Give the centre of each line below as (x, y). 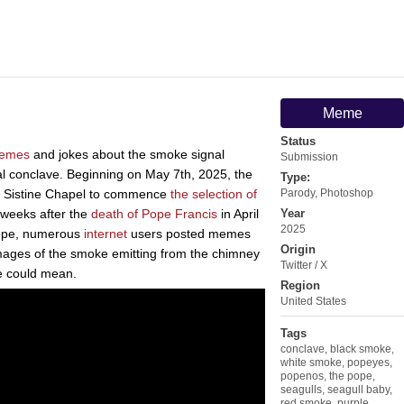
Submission (309, 156)
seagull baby (358, 389)
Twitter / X (304, 265)
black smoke (361, 349)
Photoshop (347, 193)
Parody (298, 193)
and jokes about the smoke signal (127, 154)
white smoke (311, 362)
